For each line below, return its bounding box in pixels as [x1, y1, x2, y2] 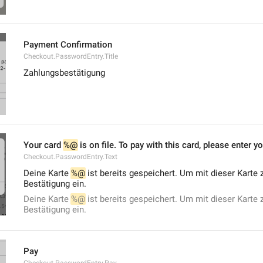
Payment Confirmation [23, 39, 112, 50]
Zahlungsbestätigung [23, 68, 105, 78]
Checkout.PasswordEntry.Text [23, 153, 117, 161]
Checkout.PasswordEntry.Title [23, 52, 118, 60]
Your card [23, 140, 63, 150]
